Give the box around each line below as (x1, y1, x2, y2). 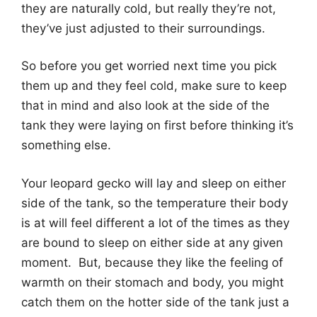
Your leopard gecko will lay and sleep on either (21, 175, 286, 190)
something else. (21, 138, 111, 153)
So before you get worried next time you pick (21, 59, 277, 74)
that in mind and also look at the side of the (21, 98, 270, 113)
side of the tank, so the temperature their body (21, 195, 288, 210)
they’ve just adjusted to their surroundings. (21, 21, 265, 35)
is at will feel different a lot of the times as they (21, 215, 289, 230)
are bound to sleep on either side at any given (21, 235, 283, 250)
